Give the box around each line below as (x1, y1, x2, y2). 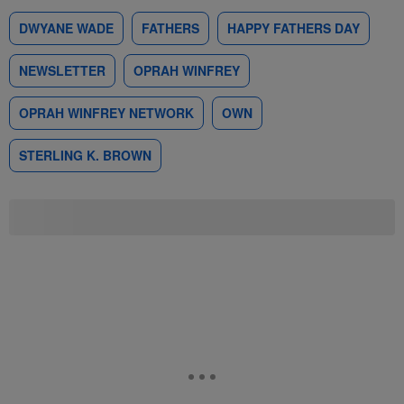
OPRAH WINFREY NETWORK (19, 104, 194, 122)
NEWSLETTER (19, 61, 106, 79)
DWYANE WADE (19, 19, 114, 37)
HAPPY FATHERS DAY (227, 19, 360, 37)
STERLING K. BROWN (19, 146, 151, 164)
